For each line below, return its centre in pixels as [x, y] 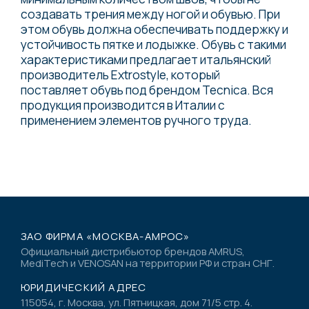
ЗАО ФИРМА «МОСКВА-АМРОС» [106, 236]
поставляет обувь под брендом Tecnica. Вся [147, 89]
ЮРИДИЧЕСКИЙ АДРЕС [84, 287]
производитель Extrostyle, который [120, 74]
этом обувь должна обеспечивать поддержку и [154, 29]
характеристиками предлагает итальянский [146, 59]
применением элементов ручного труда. [136, 120]
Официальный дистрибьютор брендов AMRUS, [133, 251]
